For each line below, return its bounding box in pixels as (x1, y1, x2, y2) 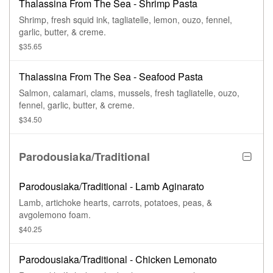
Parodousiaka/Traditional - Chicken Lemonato (19, 252, 217, 267)
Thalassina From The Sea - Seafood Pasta (19, 69, 203, 84)
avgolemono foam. (19, 208, 91, 221)
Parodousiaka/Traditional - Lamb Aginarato (19, 179, 204, 194)
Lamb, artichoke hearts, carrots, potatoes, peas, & (19, 196, 212, 209)
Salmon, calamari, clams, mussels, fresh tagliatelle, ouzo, (19, 87, 239, 99)
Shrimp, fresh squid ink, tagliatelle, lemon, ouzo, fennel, (19, 13, 232, 26)
